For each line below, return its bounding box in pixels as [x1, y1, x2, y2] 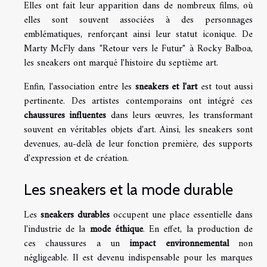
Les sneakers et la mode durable [24, 181, 233, 199]
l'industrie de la [24, 221, 90, 238]
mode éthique [89, 221, 143, 238]
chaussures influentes [24, 107, 107, 125]
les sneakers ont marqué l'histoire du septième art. [24, 55, 218, 72]
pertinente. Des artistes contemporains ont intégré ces [24, 93, 253, 110]
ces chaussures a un [24, 235, 130, 253]
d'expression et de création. [24, 150, 129, 167]
